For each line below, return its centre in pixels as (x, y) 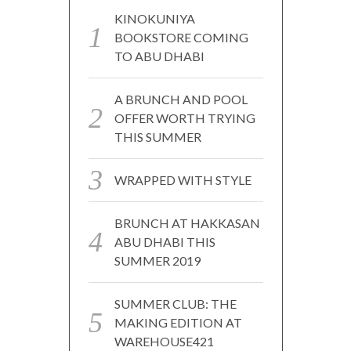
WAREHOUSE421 (164, 342)
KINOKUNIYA (154, 19)
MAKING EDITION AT (178, 323)
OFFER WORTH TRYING (185, 118)
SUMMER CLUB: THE (175, 304)
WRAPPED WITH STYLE (183, 180)
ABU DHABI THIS (165, 242)
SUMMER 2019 (157, 261)
